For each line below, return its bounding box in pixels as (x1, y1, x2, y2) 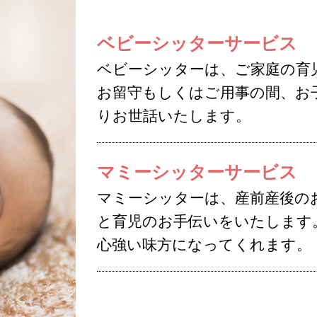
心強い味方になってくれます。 (97, 236, 312, 253)
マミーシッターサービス (97, 161, 298, 182)
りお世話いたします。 (97, 107, 251, 125)
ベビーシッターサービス (97, 33, 298, 53)
